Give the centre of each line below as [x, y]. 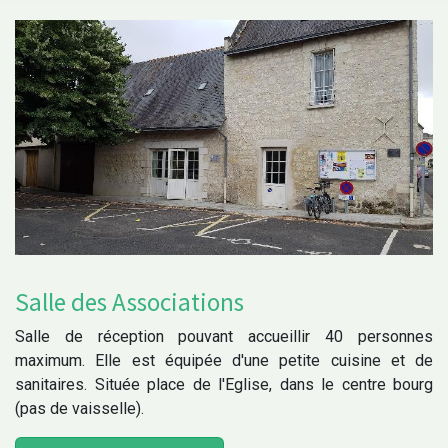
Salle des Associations [129, 302]
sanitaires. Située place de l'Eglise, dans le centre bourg [224, 385]
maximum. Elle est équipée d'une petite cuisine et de [224, 361]
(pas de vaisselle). [79, 409]
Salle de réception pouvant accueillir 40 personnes [224, 337]
